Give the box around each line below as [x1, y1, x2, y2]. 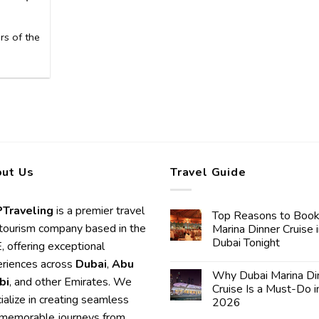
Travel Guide [170, 164, 246, 180]
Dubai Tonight [212, 235, 280, 251]
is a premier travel [53, 203, 145, 219]
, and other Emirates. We [9, 274, 132, 291]
